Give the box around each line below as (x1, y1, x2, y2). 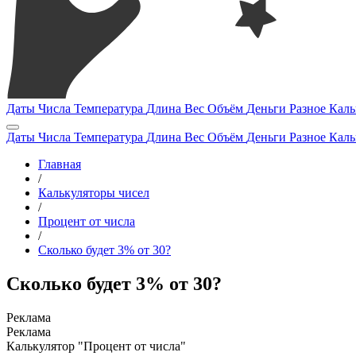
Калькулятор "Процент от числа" (6, 339, 186, 353)
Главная (38, 157, 81, 171)
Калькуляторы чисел (38, 186, 149, 199)
